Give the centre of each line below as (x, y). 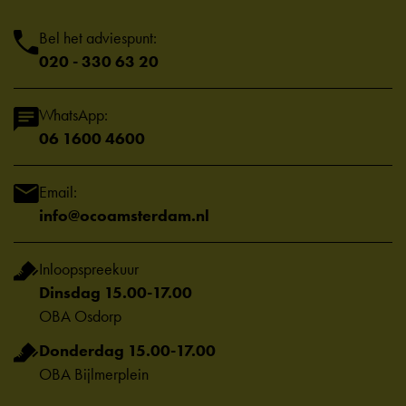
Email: (58, 192)
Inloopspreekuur (89, 269)
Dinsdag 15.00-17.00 (116, 292)
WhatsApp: (73, 115)
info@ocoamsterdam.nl (124, 215)
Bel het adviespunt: (98, 38)
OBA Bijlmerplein (94, 374)
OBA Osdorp (80, 316)
